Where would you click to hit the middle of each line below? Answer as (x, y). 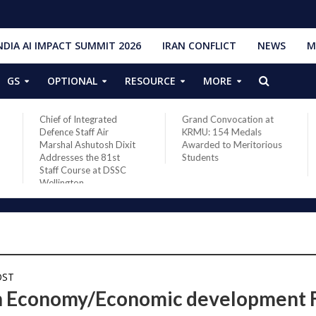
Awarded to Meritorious (232, 145)
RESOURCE (150, 81)
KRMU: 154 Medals (221, 132)
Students (200, 157)
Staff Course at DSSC (83, 170)
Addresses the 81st (79, 157)
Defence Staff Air (74, 132)
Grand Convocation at (227, 119)
